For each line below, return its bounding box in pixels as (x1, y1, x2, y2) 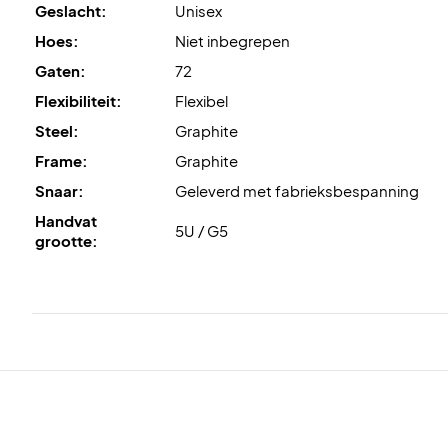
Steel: (35, 120, 79, 140)
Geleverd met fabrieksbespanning (175, 180, 419, 200)
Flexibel (175, 90, 228, 110)
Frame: (35, 150, 88, 170)
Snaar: (35, 180, 84, 200)
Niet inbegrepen (175, 30, 290, 50)
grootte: (35, 230, 98, 250)
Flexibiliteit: (35, 90, 122, 110)
